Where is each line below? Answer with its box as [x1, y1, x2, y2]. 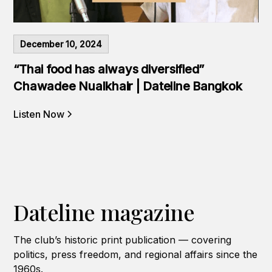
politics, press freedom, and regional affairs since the [13, 248, 258, 260]
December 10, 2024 [20, 38, 103, 49]
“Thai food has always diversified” [13, 61, 205, 76]
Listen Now [13, 107, 65, 120]
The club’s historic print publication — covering [13, 233, 232, 246]
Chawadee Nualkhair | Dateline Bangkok [13, 78, 242, 93]
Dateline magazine [13, 197, 195, 226]
